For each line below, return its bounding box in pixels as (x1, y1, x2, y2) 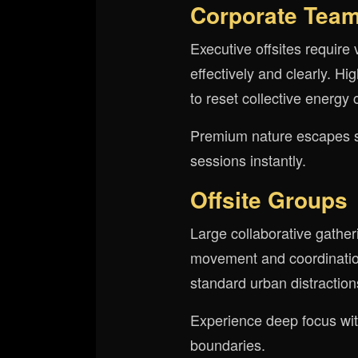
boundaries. (190, 334, 265, 355)
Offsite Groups (190, 183, 348, 216)
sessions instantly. (190, 149, 306, 170)
